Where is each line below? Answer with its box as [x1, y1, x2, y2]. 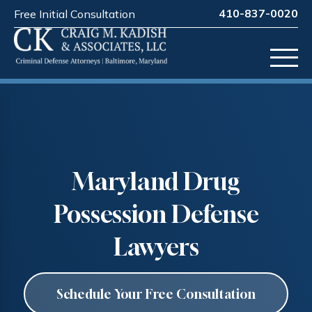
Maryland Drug [72, 167, 240, 196]
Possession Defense [53, 200, 259, 228]
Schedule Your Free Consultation [56, 286, 256, 302]
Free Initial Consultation [14, 6, 135, 21]
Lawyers [113, 233, 199, 261]
